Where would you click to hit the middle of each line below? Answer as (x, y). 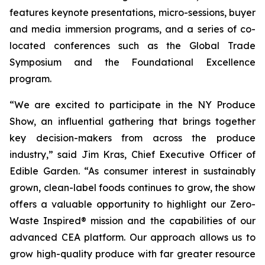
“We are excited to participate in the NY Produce (132, 105)
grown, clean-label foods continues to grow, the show (132, 188)
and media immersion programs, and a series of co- (132, 29)
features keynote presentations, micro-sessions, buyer (132, 12)
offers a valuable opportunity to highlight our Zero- (132, 204)
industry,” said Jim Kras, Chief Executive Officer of (132, 154)
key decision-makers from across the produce (132, 138)
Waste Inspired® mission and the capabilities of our (132, 221)
